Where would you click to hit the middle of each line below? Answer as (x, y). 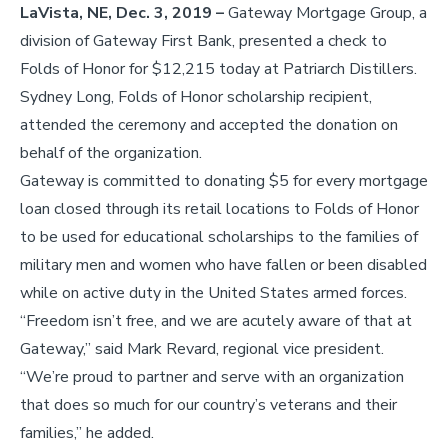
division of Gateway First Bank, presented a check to (203, 40)
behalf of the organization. (111, 152)
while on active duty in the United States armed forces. (213, 292)
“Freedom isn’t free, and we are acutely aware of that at (216, 320)
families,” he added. (87, 432)
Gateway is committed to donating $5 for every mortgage (224, 180)
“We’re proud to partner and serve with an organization (212, 376)
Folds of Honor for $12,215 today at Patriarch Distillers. (218, 68)
